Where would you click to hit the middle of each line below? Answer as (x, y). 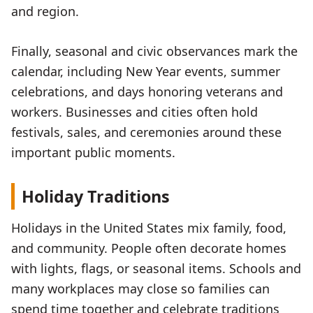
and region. (45, 11)
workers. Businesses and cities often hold (134, 112)
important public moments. (93, 153)
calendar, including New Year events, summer (146, 72)
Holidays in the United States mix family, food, (149, 227)
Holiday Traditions (96, 197)
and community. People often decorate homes (149, 248)
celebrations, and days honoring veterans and (147, 92)
